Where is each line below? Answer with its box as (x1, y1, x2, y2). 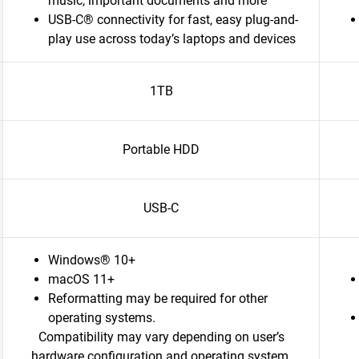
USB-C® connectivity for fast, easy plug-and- (48, 12, 298, 27)
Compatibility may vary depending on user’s (38, 329, 284, 345)
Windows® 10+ (48, 252, 135, 268)
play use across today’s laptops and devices (48, 31, 296, 46)
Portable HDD (123, 142, 200, 157)
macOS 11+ (48, 272, 115, 287)
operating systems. (48, 310, 155, 325)
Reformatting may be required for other (48, 291, 268, 306)
